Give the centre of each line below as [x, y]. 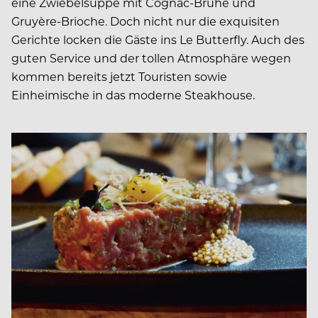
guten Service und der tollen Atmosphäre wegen [151, 57]
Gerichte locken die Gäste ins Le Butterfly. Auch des [158, 39]
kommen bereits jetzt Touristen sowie [119, 76]
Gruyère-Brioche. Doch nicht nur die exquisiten [146, 21]
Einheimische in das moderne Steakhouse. [133, 94]
